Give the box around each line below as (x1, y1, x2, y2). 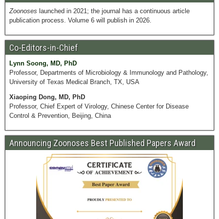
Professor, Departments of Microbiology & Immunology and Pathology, (9, 69, 208, 76)
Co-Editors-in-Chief (9, 43, 78, 53)
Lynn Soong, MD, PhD (9, 60, 77, 67)
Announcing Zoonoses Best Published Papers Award (9, 138, 196, 148)
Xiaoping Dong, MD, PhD (9, 93, 85, 101)
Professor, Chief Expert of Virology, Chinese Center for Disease (9, 103, 189, 110)
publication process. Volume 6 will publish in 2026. (9, 17, 152, 24)
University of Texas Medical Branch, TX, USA (9, 78, 139, 86)
